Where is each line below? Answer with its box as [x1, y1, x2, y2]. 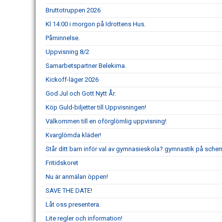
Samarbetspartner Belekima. [46, 61, 126, 69]
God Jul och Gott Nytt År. [46, 89, 116, 97]
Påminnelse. [46, 34, 80, 42]
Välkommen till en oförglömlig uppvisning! [46, 117, 166, 125]
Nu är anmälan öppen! [46, 172, 108, 180]
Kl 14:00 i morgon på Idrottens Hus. [46, 20, 146, 28]
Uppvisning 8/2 [46, 48, 89, 55]
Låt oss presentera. [46, 200, 101, 208]
